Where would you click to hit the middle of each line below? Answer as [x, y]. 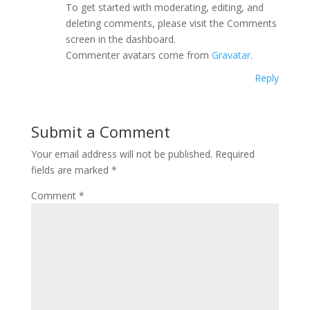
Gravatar [231, 55]
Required [235, 154]
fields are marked [71, 170]
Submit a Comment [100, 132]
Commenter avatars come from [138, 55]
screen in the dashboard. [120, 39]
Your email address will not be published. [121, 154]
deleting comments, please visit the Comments [171, 24]
